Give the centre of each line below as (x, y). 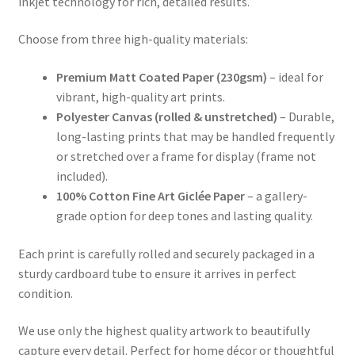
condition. (45, 293)
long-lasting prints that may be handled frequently (195, 136)
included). (82, 176)
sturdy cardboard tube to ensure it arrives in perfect (157, 273)
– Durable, (305, 116)
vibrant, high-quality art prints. (140, 96)
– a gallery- (276, 195)
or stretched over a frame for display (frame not (186, 156)
